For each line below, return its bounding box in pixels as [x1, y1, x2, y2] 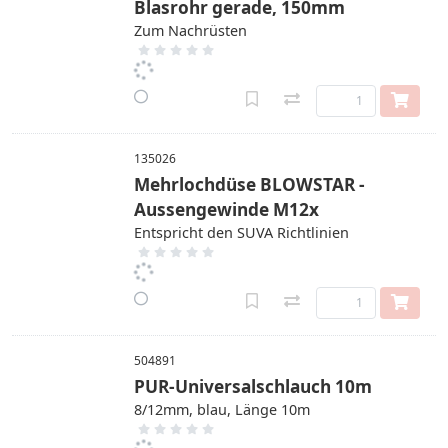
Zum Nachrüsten [134, 21, 247, 40]
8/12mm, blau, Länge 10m [134, 400, 310, 419]
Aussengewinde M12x [134, 198, 319, 221]
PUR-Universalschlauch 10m [134, 375, 372, 398]
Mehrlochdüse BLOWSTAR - [134, 173, 365, 196]
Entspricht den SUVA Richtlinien [134, 223, 349, 242]
